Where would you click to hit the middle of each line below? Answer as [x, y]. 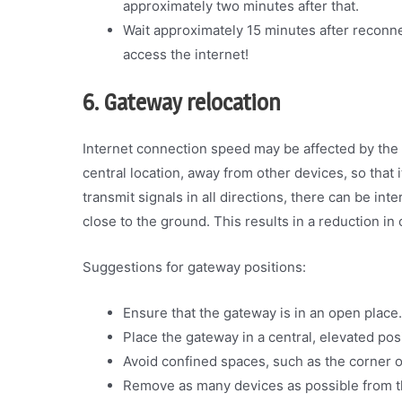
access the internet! [186, 55]
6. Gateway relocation [182, 102]
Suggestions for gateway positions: [194, 267]
